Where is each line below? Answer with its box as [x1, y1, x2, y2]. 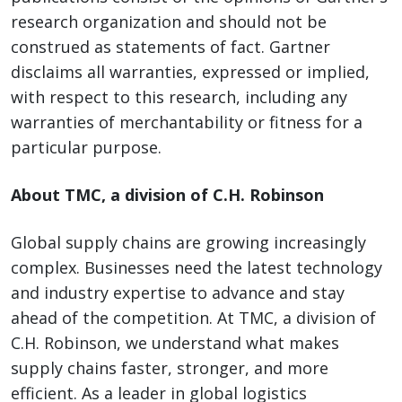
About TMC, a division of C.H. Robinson [11, 184, 324, 206]
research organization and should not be [11, 11, 327, 33]
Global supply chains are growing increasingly [11, 232, 366, 254]
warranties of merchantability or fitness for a [11, 111, 363, 134]
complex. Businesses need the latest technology [11, 257, 382, 279]
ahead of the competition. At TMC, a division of [11, 307, 376, 329]
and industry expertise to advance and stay [11, 282, 345, 304]
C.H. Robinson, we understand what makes [11, 332, 339, 354]
